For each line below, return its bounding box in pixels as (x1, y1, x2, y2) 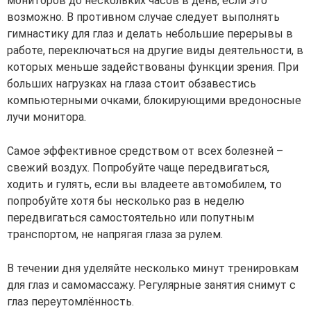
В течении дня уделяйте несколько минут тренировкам (7, 262, 299, 276)
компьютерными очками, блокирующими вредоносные (7, 94, 301, 108)
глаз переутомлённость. (7, 295, 134, 309)
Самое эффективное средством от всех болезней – (7, 144, 283, 158)
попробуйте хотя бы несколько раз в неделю (7, 194, 244, 208)
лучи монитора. (7, 110, 86, 124)
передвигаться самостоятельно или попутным (7, 211, 254, 225)
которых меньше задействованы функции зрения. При (7, 60, 299, 74)
